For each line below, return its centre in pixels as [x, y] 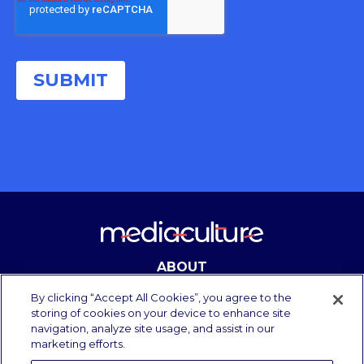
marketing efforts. [78, 344]
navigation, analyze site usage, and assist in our [153, 328]
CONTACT [182, 291]
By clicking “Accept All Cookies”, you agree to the [162, 297]
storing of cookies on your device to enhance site [161, 313]
